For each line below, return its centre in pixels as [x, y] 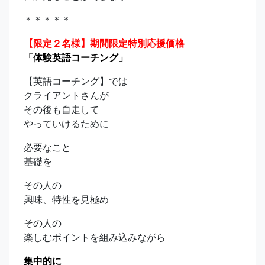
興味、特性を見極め [66, 199]
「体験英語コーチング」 [76, 57]
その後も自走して [62, 109]
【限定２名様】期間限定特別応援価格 [104, 43]
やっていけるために [66, 124]
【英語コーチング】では [76, 81]
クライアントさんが [66, 95]
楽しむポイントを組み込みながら [95, 237]
